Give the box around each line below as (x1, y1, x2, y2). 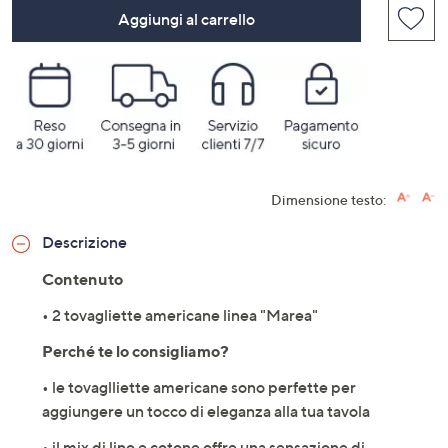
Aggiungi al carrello (118, 9, 256, 30)
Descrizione (42, 232, 127, 253)
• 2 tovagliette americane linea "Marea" (42, 305, 318, 326)
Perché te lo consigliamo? (42, 341, 229, 362)
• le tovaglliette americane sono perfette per (42, 377, 356, 398)
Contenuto (42, 269, 123, 290)
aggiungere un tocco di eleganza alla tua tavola (42, 401, 370, 422)
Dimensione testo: (271, 191, 386, 209)
